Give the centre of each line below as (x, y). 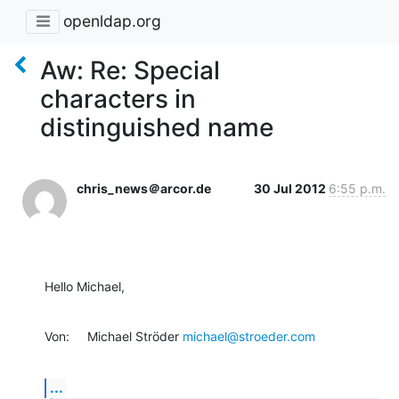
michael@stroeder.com (249, 336)
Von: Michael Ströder (114, 336)
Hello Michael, (85, 286)
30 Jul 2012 (291, 188)
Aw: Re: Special (130, 70)
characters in (118, 98)
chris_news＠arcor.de (144, 188)
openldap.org (112, 21)
